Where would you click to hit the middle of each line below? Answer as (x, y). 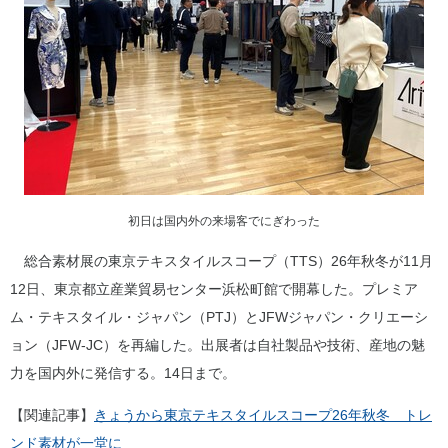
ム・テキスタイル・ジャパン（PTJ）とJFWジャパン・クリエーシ (219, 317)
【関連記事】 (52, 415)
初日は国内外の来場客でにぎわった (224, 221)
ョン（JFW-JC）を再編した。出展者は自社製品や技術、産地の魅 (217, 345)
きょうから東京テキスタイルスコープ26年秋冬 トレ (263, 415)
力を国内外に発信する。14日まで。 (123, 373)
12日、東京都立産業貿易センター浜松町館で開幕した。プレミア (214, 289)
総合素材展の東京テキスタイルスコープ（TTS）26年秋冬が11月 (221, 261)
